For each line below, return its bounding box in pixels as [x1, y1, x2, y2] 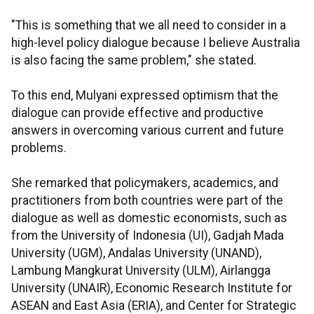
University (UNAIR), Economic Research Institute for [11, 281, 292, 296]
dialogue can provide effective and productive [11, 106, 264, 121]
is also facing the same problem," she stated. [11, 53, 257, 68]
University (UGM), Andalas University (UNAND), [11, 246, 261, 261]
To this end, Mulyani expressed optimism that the [11, 88, 278, 103]
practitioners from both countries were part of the [11, 193, 283, 208]
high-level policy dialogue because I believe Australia [11, 36, 300, 50]
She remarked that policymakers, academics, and [11, 176, 278, 191]
